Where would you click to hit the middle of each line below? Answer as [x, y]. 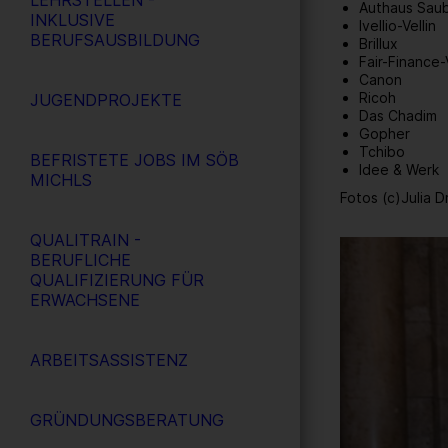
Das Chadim [398, 115]
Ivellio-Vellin [398, 25]
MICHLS [61, 180]
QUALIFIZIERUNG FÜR [117, 280]
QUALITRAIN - [85, 240]
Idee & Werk [399, 169]
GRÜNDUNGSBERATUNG [127, 420]
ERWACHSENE [85, 300]
